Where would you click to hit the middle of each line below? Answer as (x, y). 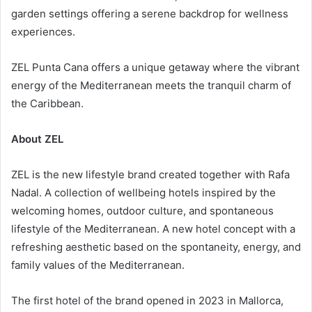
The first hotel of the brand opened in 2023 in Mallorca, (147, 300)
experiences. (43, 31)
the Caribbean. (47, 103)
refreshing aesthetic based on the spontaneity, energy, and (156, 247)
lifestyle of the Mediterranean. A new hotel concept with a (153, 228)
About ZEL (37, 139)
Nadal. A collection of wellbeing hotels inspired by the (143, 192)
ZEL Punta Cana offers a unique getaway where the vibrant (155, 67)
